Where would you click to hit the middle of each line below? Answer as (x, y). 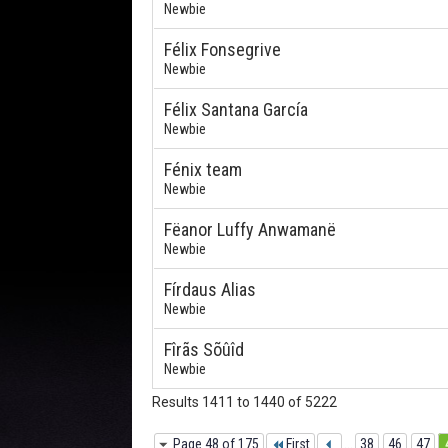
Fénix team (203, 169)
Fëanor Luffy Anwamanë (250, 229)
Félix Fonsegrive (222, 49)
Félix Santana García (236, 109)
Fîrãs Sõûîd (204, 349)
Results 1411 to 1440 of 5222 (244, 402)
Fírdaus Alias (210, 289)
